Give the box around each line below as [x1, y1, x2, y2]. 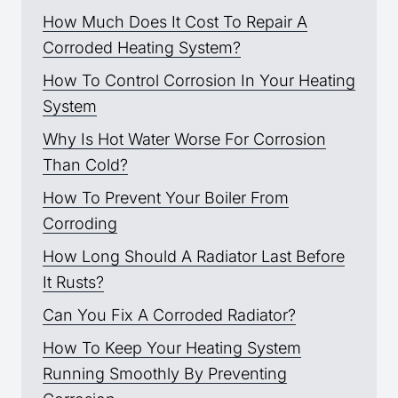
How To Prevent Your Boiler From [43, 188, 289, 208]
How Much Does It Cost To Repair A [43, 12, 307, 32]
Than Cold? [43, 155, 128, 175]
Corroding [43, 214, 117, 234]
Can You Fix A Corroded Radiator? [43, 306, 296, 325]
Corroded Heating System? [43, 38, 241, 58]
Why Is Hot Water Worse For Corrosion [43, 130, 326, 149]
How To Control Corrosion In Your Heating [43, 71, 355, 91]
